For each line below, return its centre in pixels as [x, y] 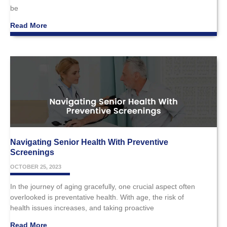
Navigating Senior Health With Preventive [89, 142]
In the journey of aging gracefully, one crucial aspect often [103, 186]
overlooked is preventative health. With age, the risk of [97, 197]
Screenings [32, 152]
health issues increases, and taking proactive [82, 207]
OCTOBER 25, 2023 [36, 166]
